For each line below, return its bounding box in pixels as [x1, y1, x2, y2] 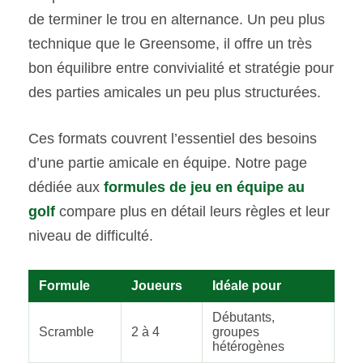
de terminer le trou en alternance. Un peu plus [28, 11, 325, 28]
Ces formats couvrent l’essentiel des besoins [28, 130, 317, 147]
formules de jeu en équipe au [104, 179, 305, 196]
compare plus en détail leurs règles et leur [55, 203, 330, 220]
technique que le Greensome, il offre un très [28, 36, 312, 53]
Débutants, [212, 310, 275, 325]
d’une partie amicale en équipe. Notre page [28, 155, 307, 172]
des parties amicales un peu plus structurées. [28, 84, 321, 101]
